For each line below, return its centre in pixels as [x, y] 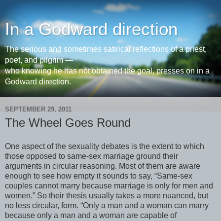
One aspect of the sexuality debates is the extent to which [105, 146]
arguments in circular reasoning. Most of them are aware [103, 166]
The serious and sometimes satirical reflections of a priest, [106, 49]
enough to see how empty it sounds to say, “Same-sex [99, 176]
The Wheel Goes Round [68, 123]
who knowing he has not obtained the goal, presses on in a [107, 71]
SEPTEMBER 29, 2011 [38, 109]
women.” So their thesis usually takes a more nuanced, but [107, 195]
